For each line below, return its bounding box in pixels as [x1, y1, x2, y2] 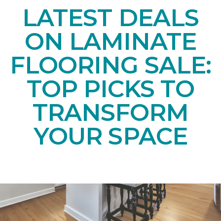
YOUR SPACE [34, 121, 187, 150]
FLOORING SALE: [10, 50, 211, 79]
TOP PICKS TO [26, 74, 195, 103]
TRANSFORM [32, 98, 189, 127]
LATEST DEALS [22, 3, 199, 32]
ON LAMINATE [24, 27, 197, 56]
